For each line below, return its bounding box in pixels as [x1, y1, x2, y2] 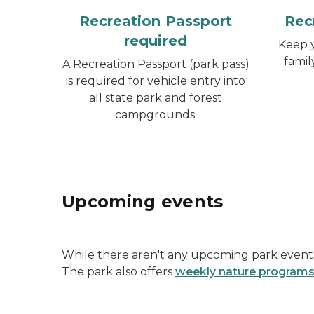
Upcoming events [62, 191, 224, 212]
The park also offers [62, 264, 175, 278]
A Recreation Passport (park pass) [62, 57, 250, 71]
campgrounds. [114, 107, 197, 121]
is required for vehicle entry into [66, 74, 245, 88]
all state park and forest [89, 90, 222, 104]
